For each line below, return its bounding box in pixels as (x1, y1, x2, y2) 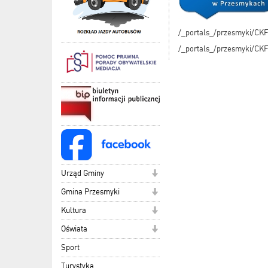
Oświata (61, 224, 87, 233)
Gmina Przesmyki (61, 187, 120, 196)
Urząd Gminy (61, 168, 104, 178)
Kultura (61, 205, 86, 215)
